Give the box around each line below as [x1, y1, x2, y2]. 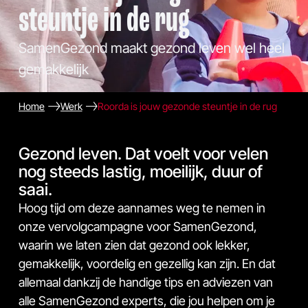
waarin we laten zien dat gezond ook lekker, [19, 237, 250, 252]
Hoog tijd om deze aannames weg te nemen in [19, 200, 265, 215]
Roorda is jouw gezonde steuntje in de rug [98, 100, 277, 113]
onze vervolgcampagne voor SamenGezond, [19, 219, 257, 234]
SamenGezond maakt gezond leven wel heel [19, 39, 285, 57]
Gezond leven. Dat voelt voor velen [19, 143, 268, 164]
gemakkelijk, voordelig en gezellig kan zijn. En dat [19, 256, 276, 271]
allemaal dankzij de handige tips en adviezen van [19, 274, 273, 289]
